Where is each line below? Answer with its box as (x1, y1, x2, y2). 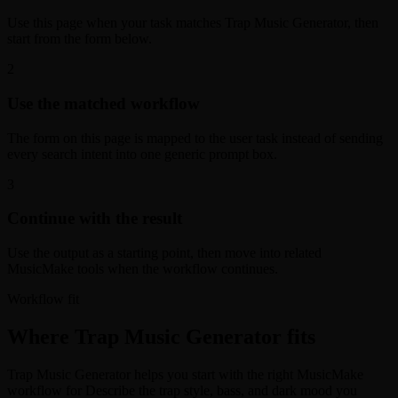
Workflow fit (7, 291, 79, 307)
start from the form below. (7, 31, 152, 47)
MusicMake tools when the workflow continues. (7, 261, 278, 277)
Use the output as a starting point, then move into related (7, 245, 322, 261)
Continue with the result (7, 209, 182, 228)
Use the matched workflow (7, 94, 200, 113)
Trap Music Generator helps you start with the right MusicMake (7, 366, 363, 382)
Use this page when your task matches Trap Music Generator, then (7, 15, 378, 31)
